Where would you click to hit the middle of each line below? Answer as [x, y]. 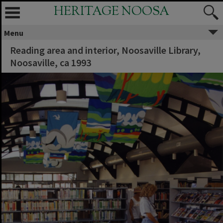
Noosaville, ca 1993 [51, 62]
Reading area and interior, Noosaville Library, [105, 50]
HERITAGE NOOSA [111, 12]
